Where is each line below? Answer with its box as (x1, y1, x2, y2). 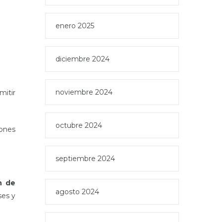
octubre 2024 (55, 121, 102, 130)
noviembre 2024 (55, 88, 112, 97)
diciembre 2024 (55, 55, 110, 63)
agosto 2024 (55, 187, 99, 196)
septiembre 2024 (55, 154, 115, 163)
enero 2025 (55, 21, 94, 30)
